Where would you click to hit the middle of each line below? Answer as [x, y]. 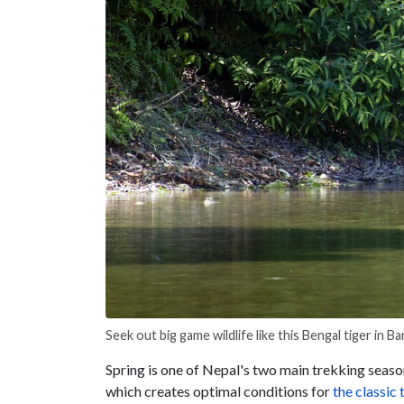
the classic [365, 390]
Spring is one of [154, 369]
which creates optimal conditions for [219, 390]
